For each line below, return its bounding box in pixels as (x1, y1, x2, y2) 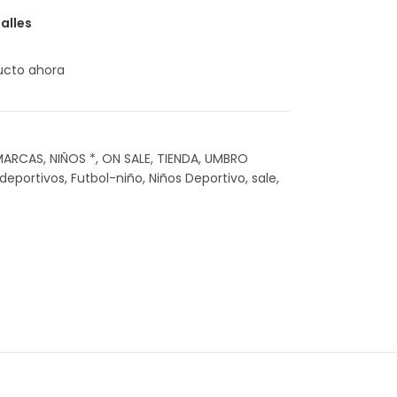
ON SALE (101, 150, 151, 167)
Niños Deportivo (148, 169, 245, 187)
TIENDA (156, 150, 198, 167)
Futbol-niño (70, 169, 143, 187)
